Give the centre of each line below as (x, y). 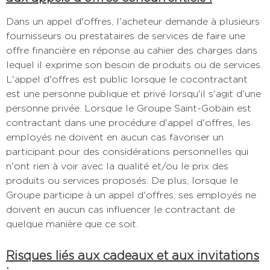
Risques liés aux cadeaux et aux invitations (133, 255)
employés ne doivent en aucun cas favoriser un (115, 137)
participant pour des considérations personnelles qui (127, 151)
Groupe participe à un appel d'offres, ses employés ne (131, 195)
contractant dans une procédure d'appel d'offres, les (128, 122)
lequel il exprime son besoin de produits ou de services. (134, 64)
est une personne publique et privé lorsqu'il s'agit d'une (133, 93)
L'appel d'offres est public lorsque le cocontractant (127, 79)
